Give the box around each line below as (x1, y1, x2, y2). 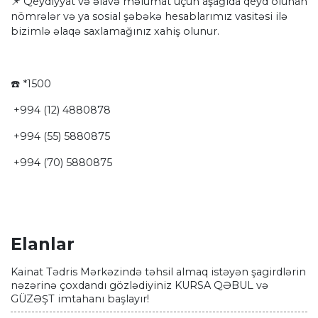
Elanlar (11, 234, 75, 255)
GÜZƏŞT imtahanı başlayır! (11, 292, 149, 306)
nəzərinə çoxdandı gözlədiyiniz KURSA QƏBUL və (11, 279, 268, 292)
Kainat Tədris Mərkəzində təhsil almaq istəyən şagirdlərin (11, 265, 306, 279)
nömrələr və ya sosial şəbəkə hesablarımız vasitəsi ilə (11, 10, 287, 23)
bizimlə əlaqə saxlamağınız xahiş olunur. (11, 25, 219, 38)
